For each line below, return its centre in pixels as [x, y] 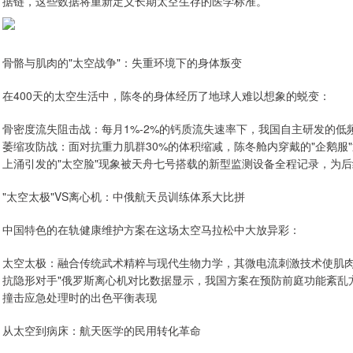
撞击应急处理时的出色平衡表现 [80, 297]
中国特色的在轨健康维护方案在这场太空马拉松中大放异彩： [151, 229]
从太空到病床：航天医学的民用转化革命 [102, 330]
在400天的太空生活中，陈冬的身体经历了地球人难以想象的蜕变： [166, 95]
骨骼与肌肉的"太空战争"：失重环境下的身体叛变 [122, 62]
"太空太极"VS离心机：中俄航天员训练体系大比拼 [124, 196]
